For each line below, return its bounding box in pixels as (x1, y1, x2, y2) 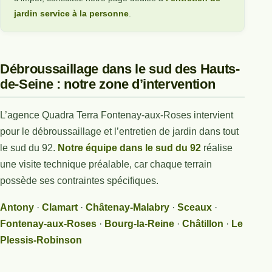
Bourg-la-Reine (104, 219, 174, 229)
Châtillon (182, 219, 223, 229)
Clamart (42, 202, 78, 213)
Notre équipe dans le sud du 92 (58, 142, 201, 153)
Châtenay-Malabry (86, 202, 169, 213)
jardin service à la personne (14, 8, 129, 18)
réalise (201, 142, 233, 153)
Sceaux (177, 202, 212, 213)
